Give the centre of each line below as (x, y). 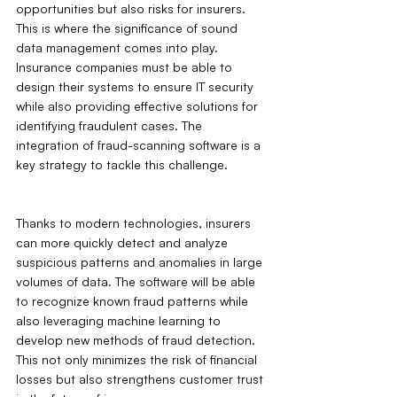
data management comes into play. (119, 48)
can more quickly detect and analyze (124, 243)
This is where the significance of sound (128, 28)
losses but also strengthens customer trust (141, 379)
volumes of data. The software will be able (137, 282)
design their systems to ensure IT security (136, 87)
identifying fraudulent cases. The (111, 126)
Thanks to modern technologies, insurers (135, 223)
